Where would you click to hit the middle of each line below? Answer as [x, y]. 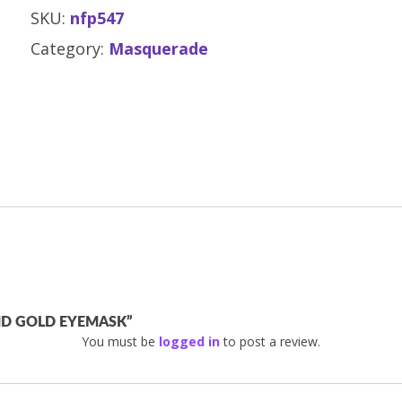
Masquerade [158, 48]
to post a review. [270, 341]
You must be [120, 341]
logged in [189, 341]
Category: [70, 48]
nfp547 [97, 18]
